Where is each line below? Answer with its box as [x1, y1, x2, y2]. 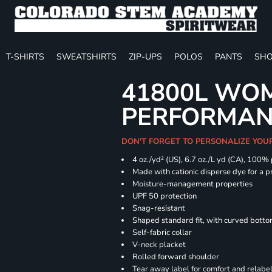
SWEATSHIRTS [56, 50, 117, 63]
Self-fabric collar [132, 227, 192, 238]
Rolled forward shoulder [132, 251, 220, 262]
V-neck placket [132, 239, 186, 250]
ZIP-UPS [129, 50, 162, 63]
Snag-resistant [132, 203, 186, 214]
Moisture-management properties [132, 178, 253, 189]
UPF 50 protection [132, 191, 197, 202]
